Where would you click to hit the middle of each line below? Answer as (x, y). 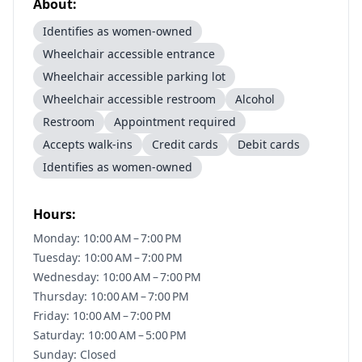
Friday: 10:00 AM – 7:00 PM (102, 316)
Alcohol (255, 99)
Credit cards (185, 144)
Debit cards (269, 144)
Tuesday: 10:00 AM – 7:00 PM (108, 257)
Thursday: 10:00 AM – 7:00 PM (111, 296)
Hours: (55, 214)
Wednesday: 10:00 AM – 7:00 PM (117, 277)
